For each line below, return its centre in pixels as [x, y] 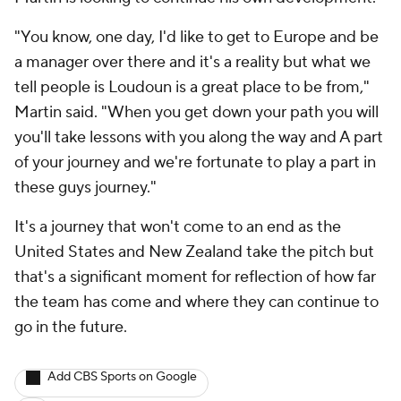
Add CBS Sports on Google [122, 377]
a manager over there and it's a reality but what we [192, 62]
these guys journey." [87, 188]
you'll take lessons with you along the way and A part [199, 137]
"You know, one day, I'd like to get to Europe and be [196, 37]
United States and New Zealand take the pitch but [194, 252]
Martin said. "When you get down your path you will [196, 112]
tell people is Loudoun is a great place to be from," [192, 87]
